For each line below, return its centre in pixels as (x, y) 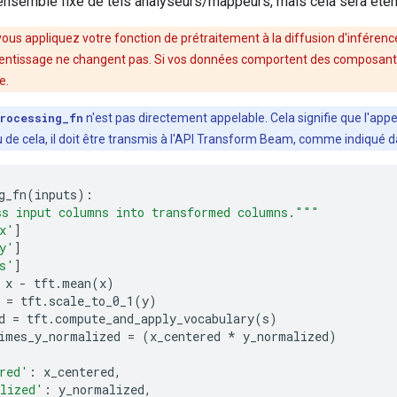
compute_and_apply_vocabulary (155, 319)
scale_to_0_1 (91, 301)
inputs (56, 195)
